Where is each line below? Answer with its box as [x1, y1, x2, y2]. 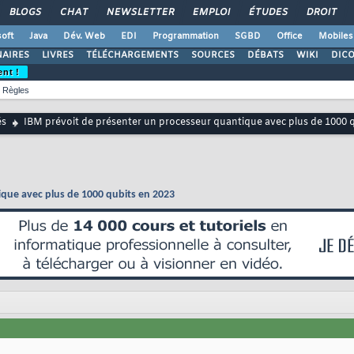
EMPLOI [190, 6, 232, 19]
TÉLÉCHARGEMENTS [86, 50, 179, 61]
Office [277, 31, 303, 42]
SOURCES [191, 50, 235, 61]
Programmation [153, 31, 219, 42]
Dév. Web [63, 31, 105, 42]
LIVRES [42, 50, 73, 61]
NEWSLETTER [104, 6, 175, 19]
